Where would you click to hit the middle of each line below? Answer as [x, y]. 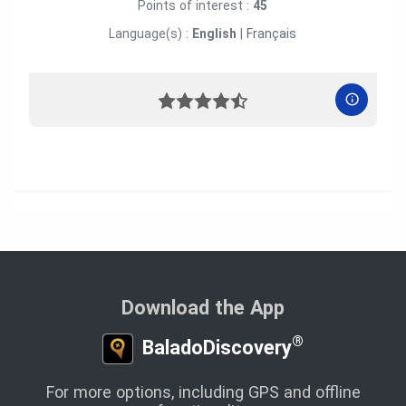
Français [272, 33]
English [215, 33]
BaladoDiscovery [214, 347]
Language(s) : [151, 33]
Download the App [203, 307]
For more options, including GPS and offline [203, 391]
